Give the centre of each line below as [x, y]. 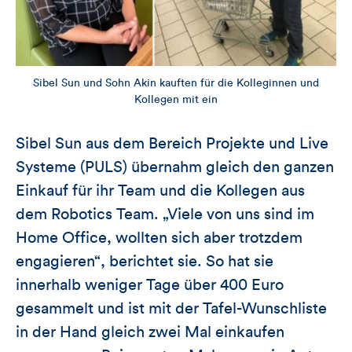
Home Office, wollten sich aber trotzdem [159, 238]
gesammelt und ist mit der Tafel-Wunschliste [171, 308]
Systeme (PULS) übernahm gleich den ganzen [175, 167]
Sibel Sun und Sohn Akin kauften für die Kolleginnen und [176, 83]
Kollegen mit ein [176, 99]
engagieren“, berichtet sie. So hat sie [145, 261]
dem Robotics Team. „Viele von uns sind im [165, 214]
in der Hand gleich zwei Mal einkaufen [150, 332]
